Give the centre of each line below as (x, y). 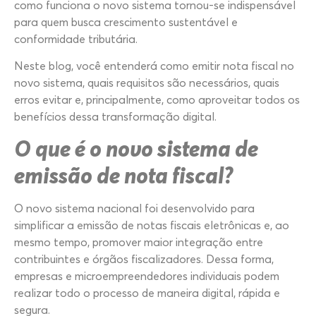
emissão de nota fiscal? (124, 175)
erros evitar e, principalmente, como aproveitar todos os (157, 99)
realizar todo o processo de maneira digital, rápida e (147, 293)
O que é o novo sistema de (136, 148)
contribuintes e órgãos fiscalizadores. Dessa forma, (144, 259)
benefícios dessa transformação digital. (115, 116)
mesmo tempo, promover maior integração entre (139, 242)
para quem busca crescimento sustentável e (126, 22)
